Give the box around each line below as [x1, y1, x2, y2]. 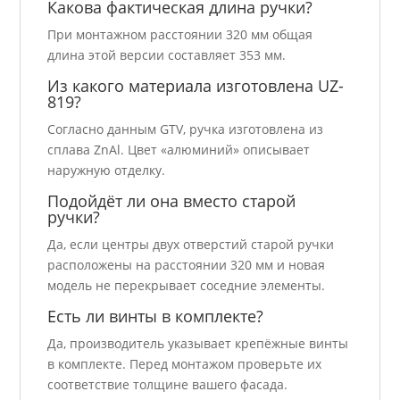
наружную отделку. [47, 162, 166, 179]
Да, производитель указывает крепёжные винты [47, 335, 349, 353]
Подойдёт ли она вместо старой [47, 190, 296, 212]
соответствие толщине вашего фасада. [47, 376, 288, 394]
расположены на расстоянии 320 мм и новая [47, 256, 326, 274]
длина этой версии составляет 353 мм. [47, 46, 287, 64]
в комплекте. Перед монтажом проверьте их [47, 355, 322, 373]
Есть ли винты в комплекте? [47, 305, 264, 328]
